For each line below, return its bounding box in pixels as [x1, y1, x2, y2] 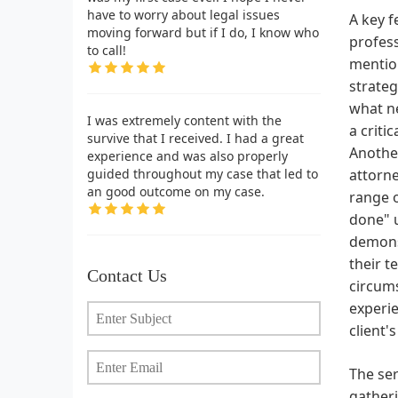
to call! [87, 41, 126, 59]
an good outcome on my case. [87, 182, 265, 200]
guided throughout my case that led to [87, 164, 318, 182]
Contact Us [87, 265, 167, 285]
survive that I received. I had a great [87, 129, 304, 147]
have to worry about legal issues [87, 5, 280, 23]
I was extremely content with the [87, 111, 282, 129]
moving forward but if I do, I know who [87, 23, 319, 41]
